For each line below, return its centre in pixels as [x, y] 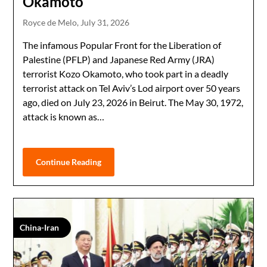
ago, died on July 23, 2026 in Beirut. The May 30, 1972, [133, 102]
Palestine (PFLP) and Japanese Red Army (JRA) [119, 59]
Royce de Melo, [52, 22]
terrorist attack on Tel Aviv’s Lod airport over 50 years [132, 88]
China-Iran [40, 227]
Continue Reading [69, 162]
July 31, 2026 [105, 22]
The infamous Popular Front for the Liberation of [122, 45]
